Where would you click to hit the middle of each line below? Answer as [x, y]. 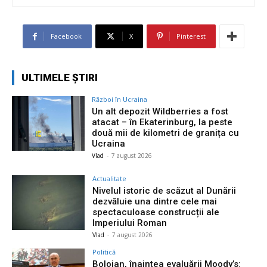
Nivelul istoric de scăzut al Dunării [164, 191]
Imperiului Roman [130, 223]
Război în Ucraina [120, 100]
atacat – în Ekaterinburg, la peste [162, 122]
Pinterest [191, 36]
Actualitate [110, 179]
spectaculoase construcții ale [156, 212]
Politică [104, 252]
